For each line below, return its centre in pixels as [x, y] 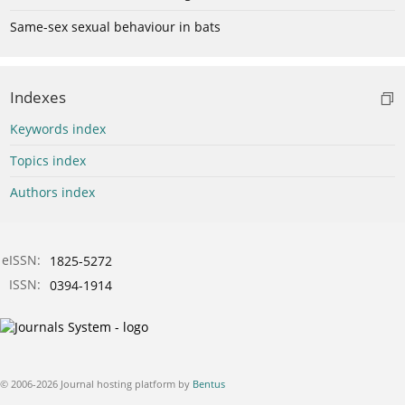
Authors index [52, 192]
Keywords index [58, 128]
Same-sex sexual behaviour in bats [115, 26]
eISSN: [21, 259]
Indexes [38, 97]
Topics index [48, 160]
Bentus [209, 383]
